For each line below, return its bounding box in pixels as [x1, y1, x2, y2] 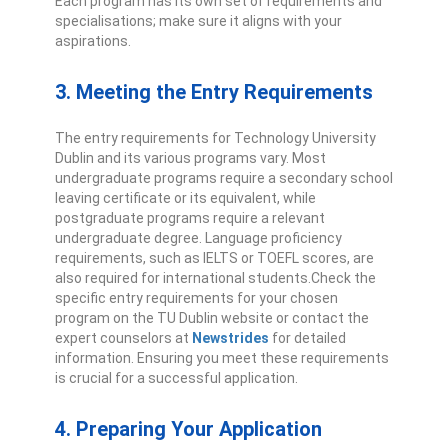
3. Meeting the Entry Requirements [55, 79, 373, 104]
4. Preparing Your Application [55, 416, 322, 441]
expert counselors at [55, 330, 192, 347]
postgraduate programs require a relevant [55, 210, 325, 227]
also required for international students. [55, 270, 311, 287]
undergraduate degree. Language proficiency [55, 230, 342, 247]
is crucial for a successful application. [55, 370, 298, 387]
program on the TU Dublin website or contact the [55, 310, 369, 327]
